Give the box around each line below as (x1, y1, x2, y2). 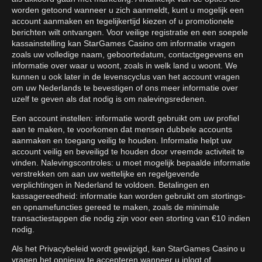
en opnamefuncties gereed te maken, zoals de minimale (12, 202, 219, 212)
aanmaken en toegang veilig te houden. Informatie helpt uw (12, 136, 232, 146)
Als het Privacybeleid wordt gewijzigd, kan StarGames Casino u (12, 244, 245, 254)
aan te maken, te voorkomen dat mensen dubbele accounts (12, 125, 232, 135)
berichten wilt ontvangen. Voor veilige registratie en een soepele (12, 27, 248, 37)
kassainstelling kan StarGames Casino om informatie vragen (12, 39, 235, 49)
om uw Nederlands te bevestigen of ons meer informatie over (12, 83, 238, 93)
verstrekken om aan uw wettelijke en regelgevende (12, 169, 199, 179)
